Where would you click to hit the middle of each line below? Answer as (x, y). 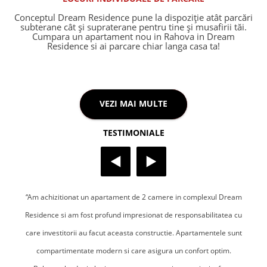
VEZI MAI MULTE (133, 104)
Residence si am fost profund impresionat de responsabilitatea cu (133, 215)
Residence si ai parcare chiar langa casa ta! (133, 46)
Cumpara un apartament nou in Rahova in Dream (133, 37)
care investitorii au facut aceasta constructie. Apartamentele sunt (133, 232)
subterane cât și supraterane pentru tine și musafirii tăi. (133, 27)
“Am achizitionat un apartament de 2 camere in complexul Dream (133, 197)
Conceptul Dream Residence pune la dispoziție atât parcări (133, 18)
